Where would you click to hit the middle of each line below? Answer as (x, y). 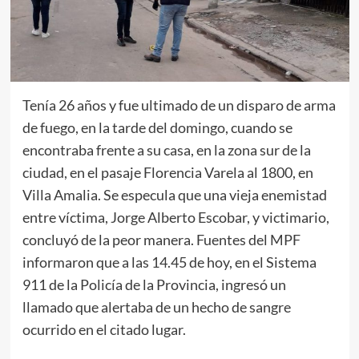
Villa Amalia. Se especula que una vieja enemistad (174, 194)
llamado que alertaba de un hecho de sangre (156, 307)
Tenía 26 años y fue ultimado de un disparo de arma (179, 105)
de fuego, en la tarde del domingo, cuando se (157, 127)
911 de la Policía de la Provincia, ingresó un (154, 284)
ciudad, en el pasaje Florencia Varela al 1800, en (167, 172)
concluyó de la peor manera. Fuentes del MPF (161, 239)
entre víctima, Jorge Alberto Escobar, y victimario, (175, 217)
